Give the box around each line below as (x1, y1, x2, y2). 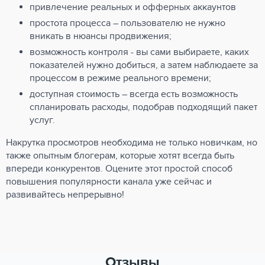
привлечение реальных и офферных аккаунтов (30, 1, 236, 13)
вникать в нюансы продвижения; (30, 30, 172, 42)
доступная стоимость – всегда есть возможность (30, 88, 238, 100)
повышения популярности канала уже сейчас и (6, 176, 212, 188)
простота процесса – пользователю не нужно (30, 17, 225, 29)
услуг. (30, 114, 55, 126)
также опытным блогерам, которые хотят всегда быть (6, 150, 234, 161)
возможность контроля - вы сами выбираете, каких (30, 46, 249, 58)
